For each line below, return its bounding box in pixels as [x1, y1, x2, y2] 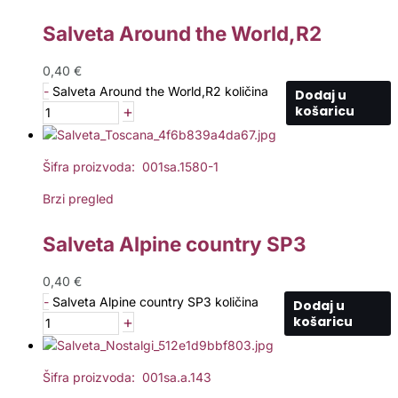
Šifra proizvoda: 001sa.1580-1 [43, 158, 219, 174]
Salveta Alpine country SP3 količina [52, 293, 259, 309]
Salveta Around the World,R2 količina [52, 83, 268, 99]
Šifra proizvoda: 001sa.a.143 [43, 369, 211, 385]
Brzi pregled [43, 190, 114, 206]
